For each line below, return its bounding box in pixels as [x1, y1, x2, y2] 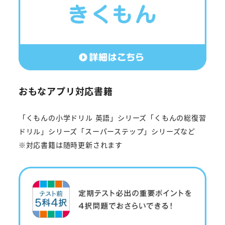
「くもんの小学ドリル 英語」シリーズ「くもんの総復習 [18, 112, 206, 123]
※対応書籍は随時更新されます [18, 139, 123, 150]
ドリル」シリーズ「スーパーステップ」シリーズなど [18, 126, 195, 136]
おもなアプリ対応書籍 [18, 84, 113, 97]
